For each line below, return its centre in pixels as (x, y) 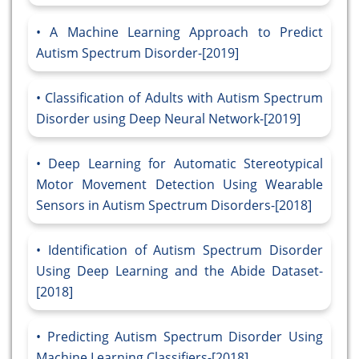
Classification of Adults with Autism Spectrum (184, 98)
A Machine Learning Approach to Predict (187, 32)
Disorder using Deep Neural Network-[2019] (168, 119)
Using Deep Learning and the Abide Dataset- (179, 271)
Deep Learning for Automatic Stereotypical (186, 164)
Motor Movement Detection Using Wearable (179, 185)
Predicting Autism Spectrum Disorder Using (185, 337)
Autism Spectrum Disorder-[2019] (137, 53)
